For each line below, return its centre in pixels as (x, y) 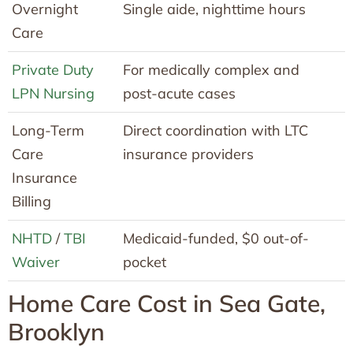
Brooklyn (56, 331)
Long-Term (48, 130)
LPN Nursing (53, 93)
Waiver (36, 262)
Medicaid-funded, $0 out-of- (216, 238)
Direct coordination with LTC (216, 130)
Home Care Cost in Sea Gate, (167, 303)
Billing (32, 201)
